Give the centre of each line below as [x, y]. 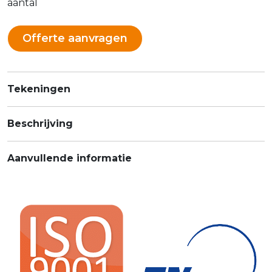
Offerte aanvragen [75, 39]
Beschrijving [40, 124]
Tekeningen [39, 89]
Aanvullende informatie [70, 158]
